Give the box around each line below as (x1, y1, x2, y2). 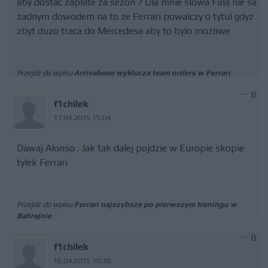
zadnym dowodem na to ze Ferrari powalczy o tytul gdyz (17, 11, 254, 22)
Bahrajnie (17, 211, 51, 220)
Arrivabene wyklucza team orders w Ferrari (74, 68, 230, 77)
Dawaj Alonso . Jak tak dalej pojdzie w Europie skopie (17, 142, 244, 154)
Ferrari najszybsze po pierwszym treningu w (74, 200, 237, 209)
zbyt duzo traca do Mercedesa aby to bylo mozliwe (17, 25, 230, 36)
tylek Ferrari (17, 157, 68, 168)
